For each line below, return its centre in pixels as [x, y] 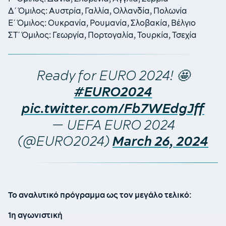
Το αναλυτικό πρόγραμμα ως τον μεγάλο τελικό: [100, 195]
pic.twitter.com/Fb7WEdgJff [113, 108]
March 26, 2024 [160, 141]
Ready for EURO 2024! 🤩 [113, 75]
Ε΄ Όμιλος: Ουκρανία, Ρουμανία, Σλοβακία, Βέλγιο [102, 23]
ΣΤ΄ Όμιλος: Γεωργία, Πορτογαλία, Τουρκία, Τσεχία [102, 35]
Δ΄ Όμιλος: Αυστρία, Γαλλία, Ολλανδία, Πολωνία [98, 11]
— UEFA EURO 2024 [113, 125]
